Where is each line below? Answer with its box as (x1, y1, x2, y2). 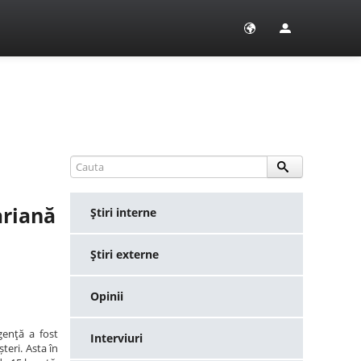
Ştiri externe (90, 247, 160, 262)
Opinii (90, 288, 124, 304)
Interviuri (90, 330, 143, 346)
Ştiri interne (90, 205, 157, 220)
